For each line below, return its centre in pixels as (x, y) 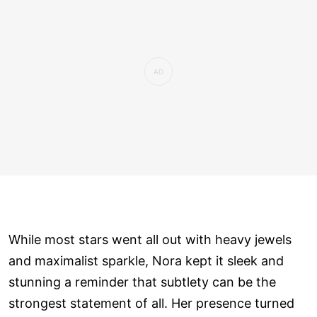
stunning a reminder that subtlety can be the (142, 282)
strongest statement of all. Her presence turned (151, 304)
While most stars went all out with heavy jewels (150, 240)
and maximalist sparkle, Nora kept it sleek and (146, 261)
